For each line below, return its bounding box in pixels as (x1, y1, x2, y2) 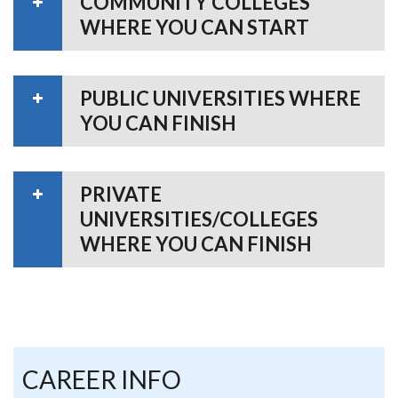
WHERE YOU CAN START (80, 14, 309, 39)
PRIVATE (80, 181, 162, 206)
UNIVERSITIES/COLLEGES (80, 206, 318, 231)
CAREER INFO (22, 363, 181, 394)
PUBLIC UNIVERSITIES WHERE (80, 85, 361, 110)
